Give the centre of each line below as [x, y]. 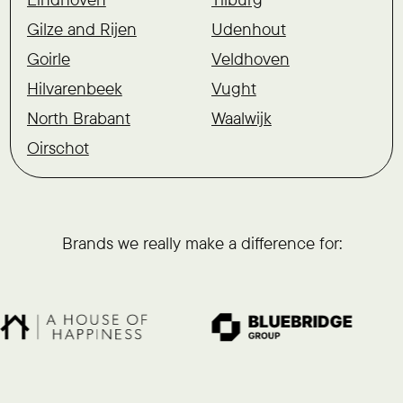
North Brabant [78, 117]
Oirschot [58, 147]
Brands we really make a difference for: [201, 243]
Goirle [48, 59]
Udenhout [248, 29]
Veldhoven [250, 59]
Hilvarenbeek [74, 89]
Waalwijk [241, 117]
